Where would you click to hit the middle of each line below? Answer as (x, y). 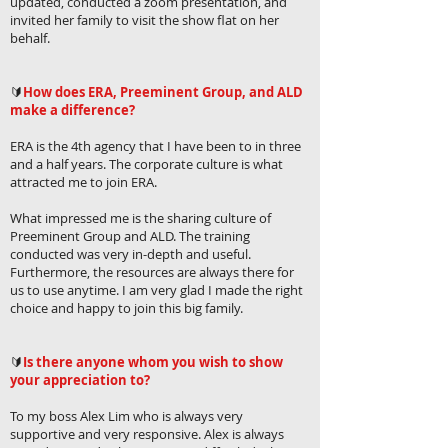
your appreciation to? (80, 380)
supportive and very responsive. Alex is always (147, 434)
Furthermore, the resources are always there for (152, 272)
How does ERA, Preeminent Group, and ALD (163, 92)
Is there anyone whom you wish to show (153, 362)
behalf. (30, 38)
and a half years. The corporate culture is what (146, 164)
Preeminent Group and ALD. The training (130, 236)
